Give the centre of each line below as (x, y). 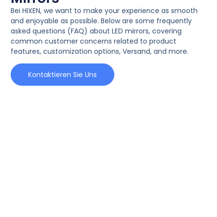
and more (170, 51)
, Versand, (137, 51)
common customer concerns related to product (94, 41)
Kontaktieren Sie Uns (63, 74)
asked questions (38, 31)
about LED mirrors (119, 31)
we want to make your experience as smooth (121, 10)
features (25, 51)
